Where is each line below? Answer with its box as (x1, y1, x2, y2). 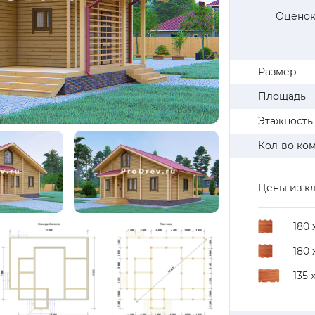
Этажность (258, 115, 314, 128)
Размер (258, 65, 297, 79)
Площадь (258, 90, 307, 103)
